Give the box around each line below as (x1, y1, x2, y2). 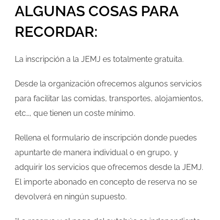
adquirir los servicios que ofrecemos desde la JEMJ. (15, 163, 203, 172)
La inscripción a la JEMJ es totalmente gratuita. (15, 55, 184, 64)
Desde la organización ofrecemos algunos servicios (15, 79, 202, 88)
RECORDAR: (15, 23, 98, 40)
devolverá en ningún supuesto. (15, 192, 127, 201)
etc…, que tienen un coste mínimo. (15, 109, 137, 118)
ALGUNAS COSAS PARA (15, 2, 178, 20)
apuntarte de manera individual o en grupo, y (15, 148, 178, 157)
